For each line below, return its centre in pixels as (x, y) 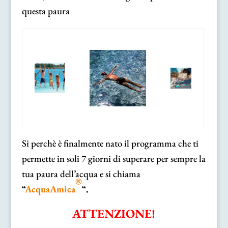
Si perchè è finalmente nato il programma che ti (110, 143)
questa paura (46, 11)
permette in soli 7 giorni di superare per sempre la (113, 158)
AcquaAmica (50, 189)
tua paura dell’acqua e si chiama (81, 174)
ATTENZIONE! (114, 213)
